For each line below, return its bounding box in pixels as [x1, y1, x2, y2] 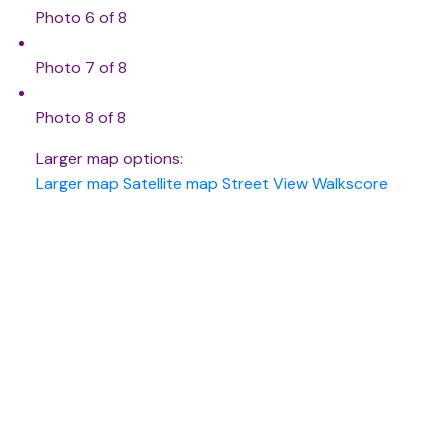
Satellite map [122, 173, 218, 195]
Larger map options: [35, 148, 183, 170]
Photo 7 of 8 [35, 57, 127, 79]
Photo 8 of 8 [35, 107, 126, 129]
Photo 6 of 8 [35, 7, 127, 29]
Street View [221, 173, 308, 195]
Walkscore [311, 173, 388, 195]
